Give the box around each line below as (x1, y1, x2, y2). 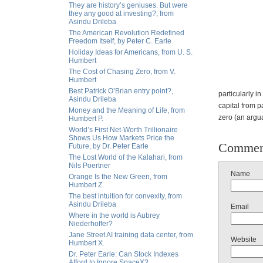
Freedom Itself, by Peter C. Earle (69, 37, 171, 45)
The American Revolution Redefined (69, 29, 184, 37)
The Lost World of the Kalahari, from (69, 153, 183, 161)
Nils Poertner (69, 161, 110, 170)
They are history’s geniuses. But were (69, 1, 188, 9)
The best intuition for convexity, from (69, 192, 182, 200)
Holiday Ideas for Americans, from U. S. (69, 48, 193, 56)
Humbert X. (69, 239, 104, 247)
